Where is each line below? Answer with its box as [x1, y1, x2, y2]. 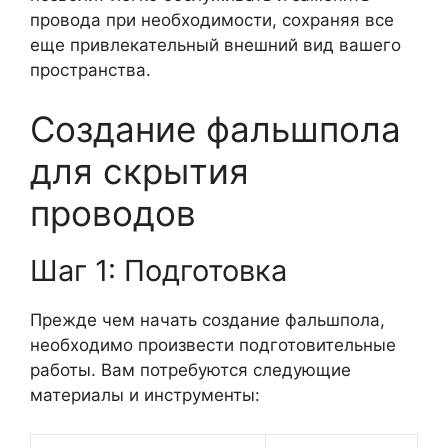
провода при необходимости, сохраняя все [30, 9, 394, 30]
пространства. [30, 59, 151, 80]
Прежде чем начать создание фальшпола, [30, 310, 385, 330]
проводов [30, 192, 196, 234]
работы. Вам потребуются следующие [30, 360, 351, 380]
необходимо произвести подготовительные [30, 335, 396, 355]
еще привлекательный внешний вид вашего [30, 34, 401, 55]
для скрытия [30, 150, 249, 192]
